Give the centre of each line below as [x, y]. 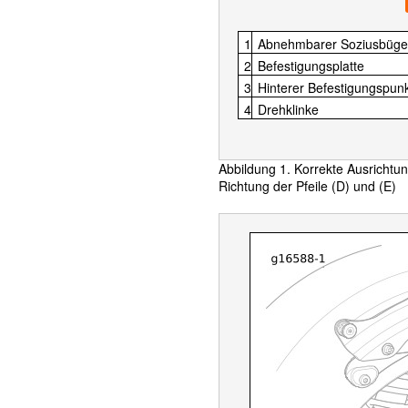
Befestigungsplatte [311, 66]
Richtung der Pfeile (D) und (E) [307, 186]
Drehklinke [288, 109]
